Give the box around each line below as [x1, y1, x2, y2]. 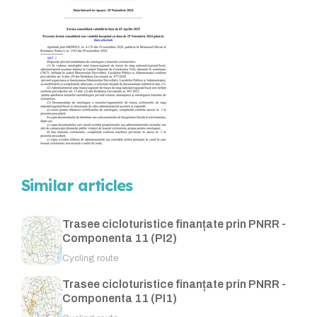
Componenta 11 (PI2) [62, 232, 178, 245]
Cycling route [62, 253, 119, 264]
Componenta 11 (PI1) [62, 292, 178, 305]
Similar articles [21, 175, 133, 195]
